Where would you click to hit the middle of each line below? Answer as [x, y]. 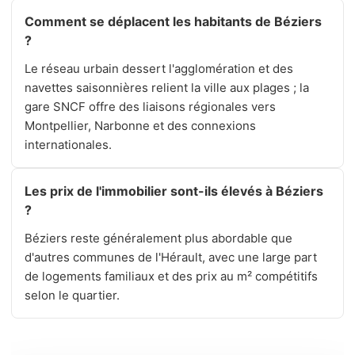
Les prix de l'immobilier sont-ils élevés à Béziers [174, 191]
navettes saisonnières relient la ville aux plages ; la [167, 88]
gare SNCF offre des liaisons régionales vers [150, 107]
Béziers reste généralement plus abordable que [158, 239]
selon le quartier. [72, 296]
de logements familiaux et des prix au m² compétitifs [171, 277]
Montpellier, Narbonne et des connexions [140, 126]
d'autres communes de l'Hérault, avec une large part [171, 258]
